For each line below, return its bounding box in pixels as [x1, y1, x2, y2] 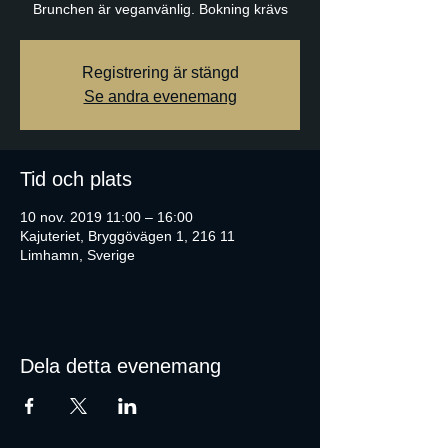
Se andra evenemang [83, 88, 237, 105]
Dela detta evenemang [20, 355, 221, 377]
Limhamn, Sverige [20, 247, 135, 263]
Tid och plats [20, 168, 132, 190]
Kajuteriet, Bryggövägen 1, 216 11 [20, 228, 235, 244]
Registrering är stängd [81, 64, 239, 81]
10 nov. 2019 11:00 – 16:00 [20, 209, 193, 225]
